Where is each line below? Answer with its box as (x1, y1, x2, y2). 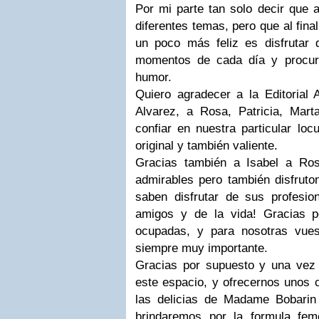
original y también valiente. (135, 139, 278, 152)
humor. (135, 70, 172, 84)
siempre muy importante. (135, 241, 268, 255)
